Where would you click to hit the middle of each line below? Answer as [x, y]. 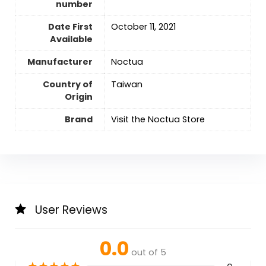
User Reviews [71, 210]
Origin [78, 96]
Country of [67, 84]
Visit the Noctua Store [158, 119]
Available [71, 39]
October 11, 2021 [143, 26]
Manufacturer [60, 61]
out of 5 [149, 252]
